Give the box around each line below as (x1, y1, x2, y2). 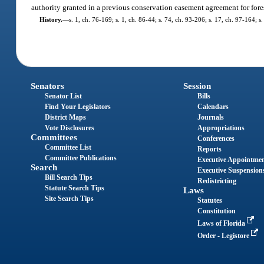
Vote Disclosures (45, 124, 95, 133)
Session (183, 81, 211, 91)
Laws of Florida (197, 219, 247, 228)
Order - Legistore (197, 232, 251, 240)
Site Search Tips (45, 194, 94, 203)
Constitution (197, 207, 236, 216)
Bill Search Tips (45, 173, 93, 182)
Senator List (45, 92, 82, 101)
